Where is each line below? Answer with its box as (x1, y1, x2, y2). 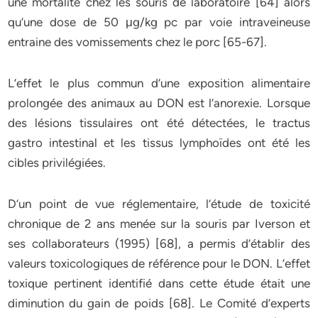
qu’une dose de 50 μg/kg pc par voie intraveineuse (8, 15, 310, 29)
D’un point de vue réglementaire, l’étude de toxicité (8, 197, 310, 211)
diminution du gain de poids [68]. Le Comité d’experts (8, 296, 310, 310)
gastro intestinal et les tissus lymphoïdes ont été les (8, 136, 310, 150)
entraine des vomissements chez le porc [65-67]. (8, 35, 268, 49)
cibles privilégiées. (8, 155, 106, 170)
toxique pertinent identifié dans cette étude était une (8, 276, 310, 290)
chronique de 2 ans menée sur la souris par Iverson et (8, 216, 310, 231)
